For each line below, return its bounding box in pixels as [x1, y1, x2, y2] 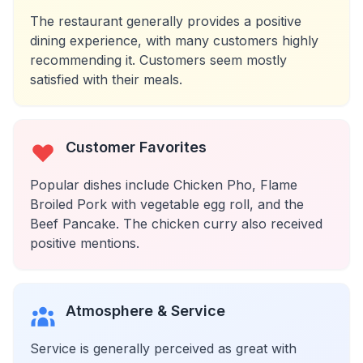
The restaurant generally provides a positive [30, 13, 301, 29]
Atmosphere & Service [66, 302, 225, 319]
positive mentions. [30, 235, 139, 251]
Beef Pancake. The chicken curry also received [30, 216, 322, 232]
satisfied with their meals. [30, 71, 182, 88]
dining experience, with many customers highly [30, 32, 318, 49]
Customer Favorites [66, 139, 207, 156]
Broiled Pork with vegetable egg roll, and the [30, 196, 304, 212]
